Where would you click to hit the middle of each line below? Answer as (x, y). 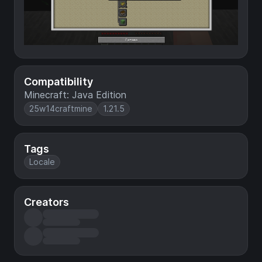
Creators (46, 202)
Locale (42, 162)
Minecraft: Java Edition (75, 95)
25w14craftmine (61, 109)
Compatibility (58, 82)
